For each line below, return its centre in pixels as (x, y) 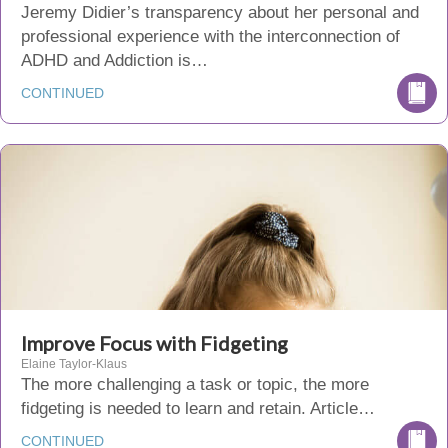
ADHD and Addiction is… (114, 60)
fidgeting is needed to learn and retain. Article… (198, 408)
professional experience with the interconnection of (210, 36)
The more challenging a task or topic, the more (195, 384)
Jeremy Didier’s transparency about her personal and (220, 12)
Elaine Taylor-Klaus (74, 364)
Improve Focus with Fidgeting (154, 343)
